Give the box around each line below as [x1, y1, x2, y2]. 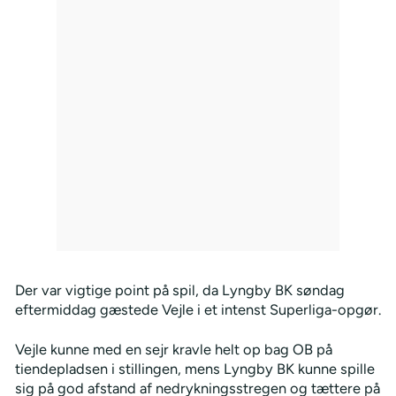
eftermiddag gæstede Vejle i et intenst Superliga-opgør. [14, 300, 381, 318]
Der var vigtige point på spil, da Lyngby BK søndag [14, 280, 345, 299]
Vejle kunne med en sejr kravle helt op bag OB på [14, 339, 332, 358]
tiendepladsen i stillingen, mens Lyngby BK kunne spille [14, 359, 375, 377]
